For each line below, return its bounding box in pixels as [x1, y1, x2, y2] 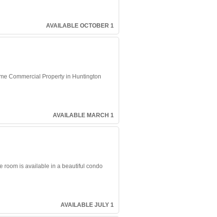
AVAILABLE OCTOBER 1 [46, 22, 114, 29]
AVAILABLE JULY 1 [61, 201, 114, 208]
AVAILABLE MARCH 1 [53, 111, 114, 119]
